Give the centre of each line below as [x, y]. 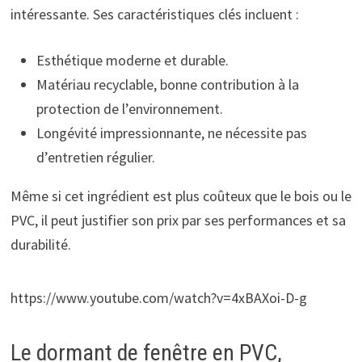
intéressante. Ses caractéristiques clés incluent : [154, 14]
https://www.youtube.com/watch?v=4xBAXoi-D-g [158, 298]
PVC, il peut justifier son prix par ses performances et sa [178, 220]
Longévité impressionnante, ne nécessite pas [171, 133]
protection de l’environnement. [129, 109]
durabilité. [40, 244]
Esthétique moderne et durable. [132, 60]
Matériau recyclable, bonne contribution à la [167, 84]
